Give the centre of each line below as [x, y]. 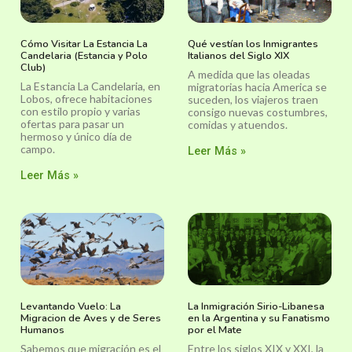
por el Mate [215, 330]
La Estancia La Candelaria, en [90, 86]
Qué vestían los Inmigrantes [253, 44]
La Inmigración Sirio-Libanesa [256, 306]
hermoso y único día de [76, 137]
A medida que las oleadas [249, 75]
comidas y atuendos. [238, 125]
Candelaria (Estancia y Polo [84, 56]
